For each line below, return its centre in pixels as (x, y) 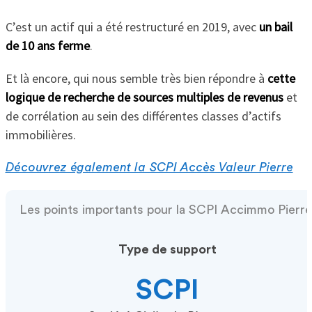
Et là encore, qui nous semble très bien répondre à (136, 78)
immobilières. (40, 135)
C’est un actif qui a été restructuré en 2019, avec (132, 27)
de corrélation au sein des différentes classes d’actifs (143, 116)
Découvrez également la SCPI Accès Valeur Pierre (149, 167)
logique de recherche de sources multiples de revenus (144, 97)
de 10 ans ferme (47, 46)
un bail (275, 27)
